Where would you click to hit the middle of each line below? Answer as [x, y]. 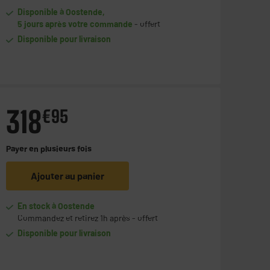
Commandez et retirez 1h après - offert [88, 218]
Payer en [23, 149]
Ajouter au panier [67, 176]
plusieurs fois [66, 149]
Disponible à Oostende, [61, 12]
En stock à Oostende [56, 206]
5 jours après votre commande [75, 24]
